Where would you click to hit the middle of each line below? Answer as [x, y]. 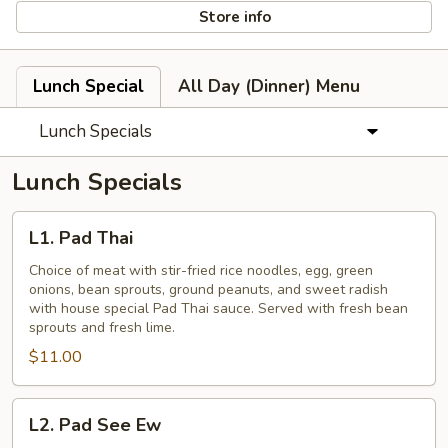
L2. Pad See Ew [95, 425]
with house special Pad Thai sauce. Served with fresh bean [218, 308]
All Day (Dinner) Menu [269, 86]
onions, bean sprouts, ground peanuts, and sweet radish [208, 289]
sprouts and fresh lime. [102, 327]
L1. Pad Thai [81, 238]
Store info [233, 16]
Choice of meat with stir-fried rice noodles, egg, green [201, 270]
